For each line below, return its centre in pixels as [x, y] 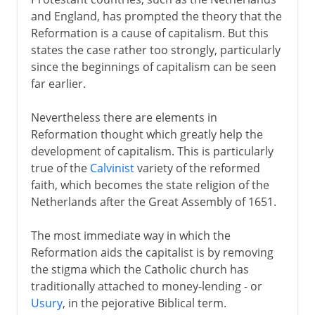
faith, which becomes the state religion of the [150, 185]
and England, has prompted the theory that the [156, 16]
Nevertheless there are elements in [124, 117]
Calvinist [112, 168]
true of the [60, 168]
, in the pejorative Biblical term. [144, 303]
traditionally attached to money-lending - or [146, 286]
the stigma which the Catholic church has [140, 269]
